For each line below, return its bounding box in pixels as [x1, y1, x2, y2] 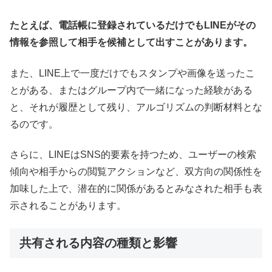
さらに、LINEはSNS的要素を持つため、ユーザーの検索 [10, 149, 256, 160]
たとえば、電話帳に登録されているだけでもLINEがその [10, 20, 256, 31]
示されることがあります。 [10, 200, 126, 211]
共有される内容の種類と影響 [19, 236, 177, 250]
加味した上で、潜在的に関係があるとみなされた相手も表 [10, 183, 262, 194]
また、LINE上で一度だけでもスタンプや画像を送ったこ [10, 67, 255, 78]
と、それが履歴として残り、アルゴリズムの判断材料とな [10, 101, 262, 112]
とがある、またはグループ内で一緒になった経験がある [10, 84, 253, 95]
